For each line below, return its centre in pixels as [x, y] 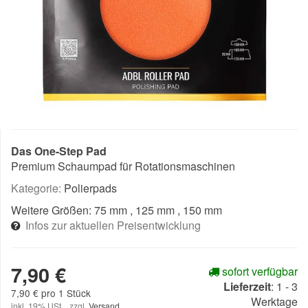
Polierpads [90, 188]
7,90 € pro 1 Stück [51, 293]
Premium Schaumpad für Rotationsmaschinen [123, 166]
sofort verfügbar [258, 271]
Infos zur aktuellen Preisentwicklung [113, 225]
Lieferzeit [247, 286]
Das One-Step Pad [59, 151]
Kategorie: [37, 188]
